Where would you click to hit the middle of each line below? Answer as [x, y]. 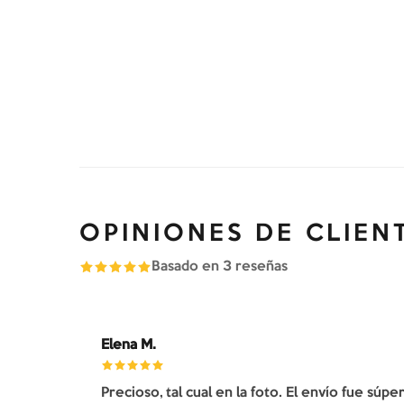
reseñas [260, 266]
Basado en [187, 266]
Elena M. [129, 345]
